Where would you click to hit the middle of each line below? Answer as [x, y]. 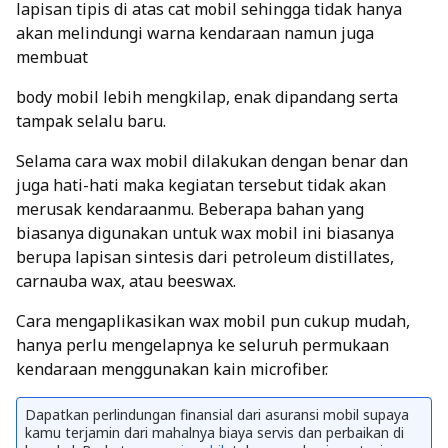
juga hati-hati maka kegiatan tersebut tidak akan [201, 184]
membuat [52, 56]
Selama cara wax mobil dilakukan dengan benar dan [212, 160]
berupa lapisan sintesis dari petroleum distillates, [205, 256]
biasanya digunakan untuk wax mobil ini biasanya [205, 232]
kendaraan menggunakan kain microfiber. [172, 368]
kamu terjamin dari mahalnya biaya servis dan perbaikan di [214, 432]
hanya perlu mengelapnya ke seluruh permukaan [202, 344]
